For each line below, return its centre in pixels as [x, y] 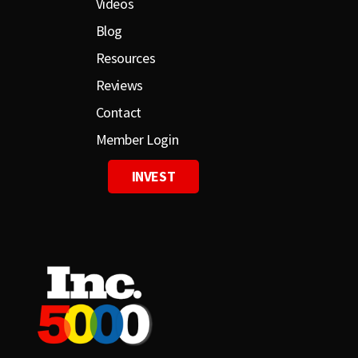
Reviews [119, 86]
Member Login [137, 140]
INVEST [153, 177]
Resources [125, 58]
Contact [118, 113]
